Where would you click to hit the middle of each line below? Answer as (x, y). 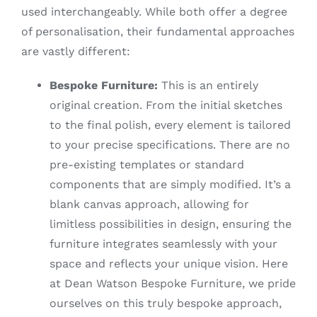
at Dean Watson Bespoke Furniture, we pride (172, 283)
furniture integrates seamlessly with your (163, 243)
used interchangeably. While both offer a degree (154, 11)
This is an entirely (208, 85)
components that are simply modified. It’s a (170, 184)
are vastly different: (75, 51)
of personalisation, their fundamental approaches (157, 31)
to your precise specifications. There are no (169, 144)
